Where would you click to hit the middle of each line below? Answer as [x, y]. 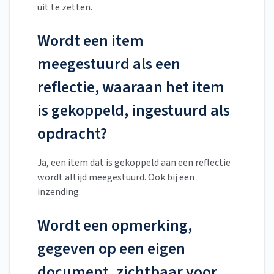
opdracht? [72, 134]
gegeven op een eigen [111, 249]
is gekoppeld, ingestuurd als [134, 111]
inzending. [59, 192]
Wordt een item [91, 41]
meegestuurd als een [109, 64]
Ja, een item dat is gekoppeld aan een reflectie [134, 163]
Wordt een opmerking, [115, 226]
